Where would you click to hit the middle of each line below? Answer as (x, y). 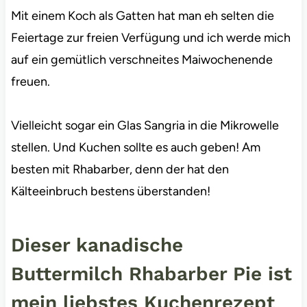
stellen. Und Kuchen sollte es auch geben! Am (135, 147)
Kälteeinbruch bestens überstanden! (110, 191)
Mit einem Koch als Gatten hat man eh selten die (142, 15)
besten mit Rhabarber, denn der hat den (120, 169)
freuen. (30, 81)
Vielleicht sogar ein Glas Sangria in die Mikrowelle (145, 125)
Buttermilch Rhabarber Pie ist (151, 273)
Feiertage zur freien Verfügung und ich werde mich (150, 37)
